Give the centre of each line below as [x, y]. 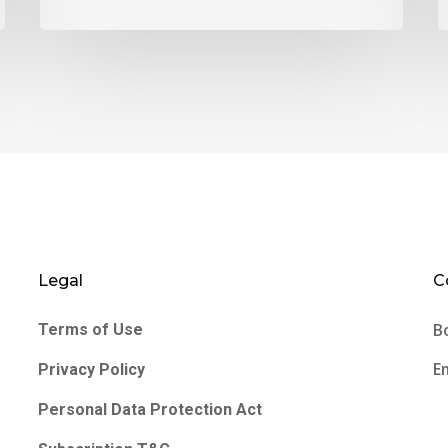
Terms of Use [90, 330]
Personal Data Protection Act [149, 410]
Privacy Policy [91, 370]
